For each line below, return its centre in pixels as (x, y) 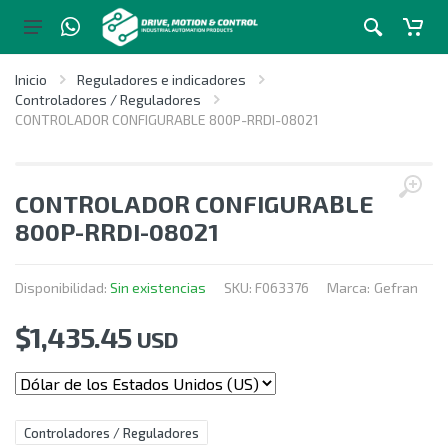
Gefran (396, 287)
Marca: (348, 287)
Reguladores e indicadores (161, 79)
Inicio (31, 79)
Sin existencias (158, 287)
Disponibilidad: (62, 287)
